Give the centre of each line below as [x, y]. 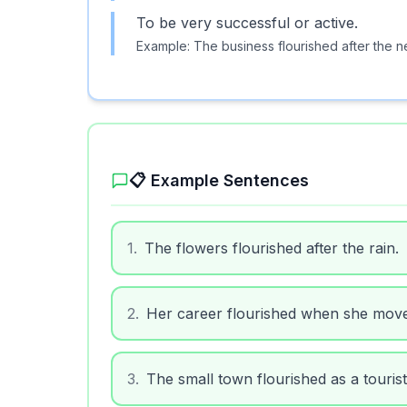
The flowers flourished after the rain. [272, 248]
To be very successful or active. [247, 23]
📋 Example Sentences [219, 180]
